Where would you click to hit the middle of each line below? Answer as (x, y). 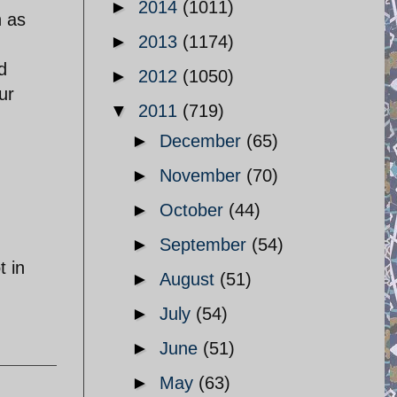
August (190, 279)
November (203, 175)
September (206, 245)
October (194, 210)
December (203, 141)
